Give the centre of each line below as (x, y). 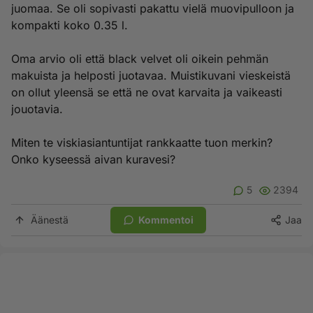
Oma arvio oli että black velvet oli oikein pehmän (140, 59)
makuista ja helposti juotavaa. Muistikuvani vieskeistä (151, 75)
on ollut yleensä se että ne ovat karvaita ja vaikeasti (147, 92)
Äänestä (50, 220)
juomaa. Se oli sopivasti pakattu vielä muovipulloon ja (153, 8)
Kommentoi (166, 220)
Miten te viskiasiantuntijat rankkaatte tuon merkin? (142, 143)
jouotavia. (37, 109)
